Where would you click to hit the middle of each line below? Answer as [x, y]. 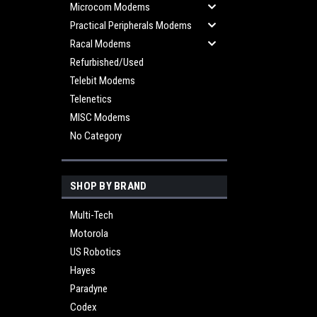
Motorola [89, 234]
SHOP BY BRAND [109, 186]
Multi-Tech [92, 215]
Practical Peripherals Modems [131, 25]
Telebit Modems [103, 81]
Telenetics [91, 99]
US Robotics [96, 252]
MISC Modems [100, 117]
